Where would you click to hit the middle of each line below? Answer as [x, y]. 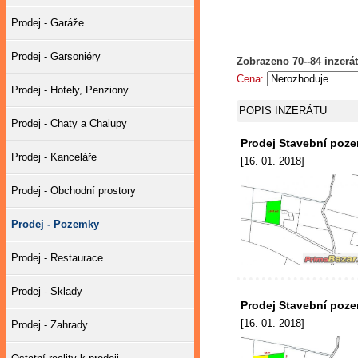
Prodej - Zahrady [50, 325]
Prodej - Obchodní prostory [74, 191]
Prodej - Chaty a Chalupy [69, 123]
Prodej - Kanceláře [54, 157]
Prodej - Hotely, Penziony [70, 90]
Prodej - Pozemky [55, 224]
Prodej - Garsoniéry [56, 56]
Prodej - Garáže [48, 23]
